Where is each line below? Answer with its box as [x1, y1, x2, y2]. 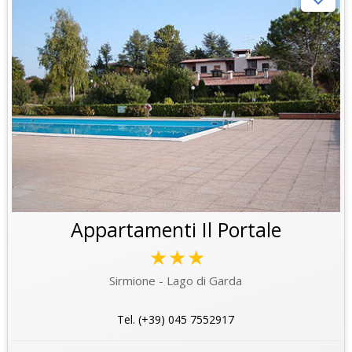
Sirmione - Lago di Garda [109, 272, 243, 288]
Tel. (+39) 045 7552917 [117, 311, 235, 327]
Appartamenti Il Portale [70, 215, 281, 243]
